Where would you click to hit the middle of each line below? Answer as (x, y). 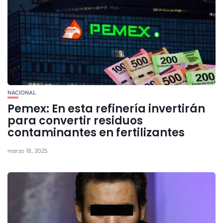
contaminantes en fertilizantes (96, 132)
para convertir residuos (75, 120)
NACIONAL (22, 92)
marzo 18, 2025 (27, 150)
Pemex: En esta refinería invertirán (106, 109)
